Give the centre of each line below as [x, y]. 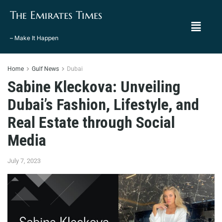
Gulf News [45, 69]
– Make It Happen [34, 38]
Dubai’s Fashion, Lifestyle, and [103, 105]
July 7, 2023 [24, 161]
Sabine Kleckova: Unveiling [94, 87]
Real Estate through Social [91, 122]
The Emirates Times [56, 15]
